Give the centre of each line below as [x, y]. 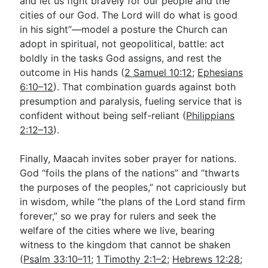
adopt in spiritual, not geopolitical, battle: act [122, 44]
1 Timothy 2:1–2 [132, 259]
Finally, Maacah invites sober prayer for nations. [128, 159]
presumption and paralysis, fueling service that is [131, 101]
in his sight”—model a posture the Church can [124, 29]
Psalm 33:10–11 [57, 259]
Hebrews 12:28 [206, 259]
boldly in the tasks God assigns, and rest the [121, 58]
